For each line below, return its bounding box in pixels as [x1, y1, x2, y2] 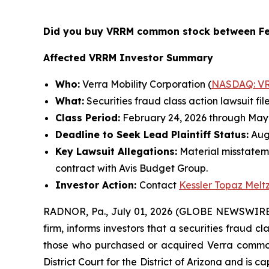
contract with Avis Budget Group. [55, 162, 208, 174]
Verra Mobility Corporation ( [80, 78, 211, 90]
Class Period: [55, 112, 120, 124]
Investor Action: [55, 179, 139, 191]
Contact [139, 179, 179, 191]
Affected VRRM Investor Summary [43, 52, 213, 64]
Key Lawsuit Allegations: [55, 145, 178, 157]
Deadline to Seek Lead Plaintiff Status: [55, 128, 249, 141]
